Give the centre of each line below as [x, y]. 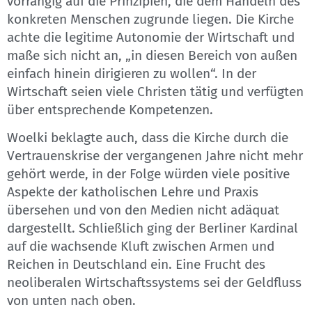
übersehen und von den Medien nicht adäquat [143, 210]
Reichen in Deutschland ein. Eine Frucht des [136, 264]
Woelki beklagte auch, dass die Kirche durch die [148, 137]
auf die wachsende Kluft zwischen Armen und [141, 246]
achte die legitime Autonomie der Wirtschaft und [151, 37]
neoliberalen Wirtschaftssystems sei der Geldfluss [154, 282]
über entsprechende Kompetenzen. [110, 109]
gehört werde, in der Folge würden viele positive [148, 173]
